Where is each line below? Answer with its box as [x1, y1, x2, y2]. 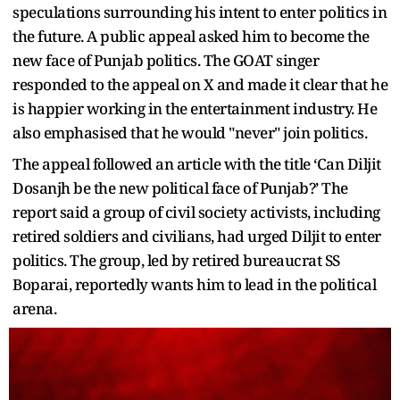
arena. [12, 297, 56, 319]
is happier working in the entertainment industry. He [12, 97, 377, 119]
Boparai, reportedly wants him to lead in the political [12, 273, 376, 295]
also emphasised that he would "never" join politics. [12, 121, 367, 143]
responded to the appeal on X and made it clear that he [12, 73, 387, 95]
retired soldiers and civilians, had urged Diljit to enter [12, 225, 381, 246]
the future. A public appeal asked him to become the [12, 25, 370, 46]
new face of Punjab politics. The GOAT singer [12, 49, 319, 71]
